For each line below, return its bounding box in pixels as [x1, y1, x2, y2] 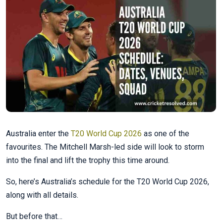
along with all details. [6, 190, 78, 200]
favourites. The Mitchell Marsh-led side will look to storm [6, 142, 204, 152]
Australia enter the [6, 129, 71, 139]
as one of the [142, 129, 189, 139]
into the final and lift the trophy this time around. [6, 156, 169, 166]
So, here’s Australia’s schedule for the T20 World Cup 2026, [6, 177, 209, 187]
